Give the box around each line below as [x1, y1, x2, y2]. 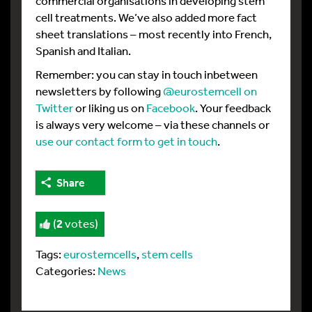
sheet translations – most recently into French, [36, 26, 272, 41]
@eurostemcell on [163, 84, 257, 98]
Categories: [36, 263, 97, 279]
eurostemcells [63, 247, 136, 262]
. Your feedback [195, 100, 271, 115]
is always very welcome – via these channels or [36, 117, 270, 132]
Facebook [146, 100, 195, 115]
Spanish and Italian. [36, 43, 131, 58]
